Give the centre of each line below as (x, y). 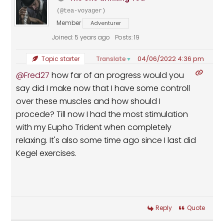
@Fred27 (33, 75)
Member (69, 23)
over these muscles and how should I (88, 101)
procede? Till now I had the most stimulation (102, 114)
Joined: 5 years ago (81, 37)
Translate (111, 59)
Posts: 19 (127, 37)
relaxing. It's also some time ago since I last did (106, 140)
